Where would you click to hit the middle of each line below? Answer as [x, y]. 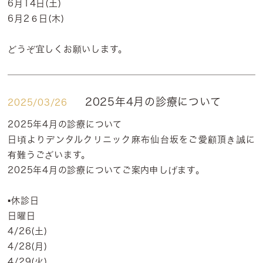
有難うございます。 [49, 155]
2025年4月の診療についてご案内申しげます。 [106, 170]
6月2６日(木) [36, 18]
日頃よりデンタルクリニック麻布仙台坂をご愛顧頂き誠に [131, 139]
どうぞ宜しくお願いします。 [68, 49]
